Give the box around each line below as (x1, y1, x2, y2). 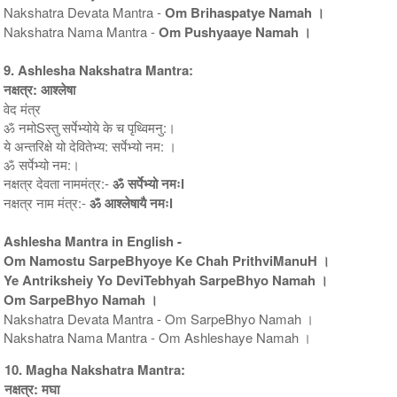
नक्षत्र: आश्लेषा (4, 79, 76, 99)
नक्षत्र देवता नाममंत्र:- (4, 173, 113, 192)
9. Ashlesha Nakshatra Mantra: (4, 59, 194, 80)
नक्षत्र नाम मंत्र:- (4, 192, 90, 212)
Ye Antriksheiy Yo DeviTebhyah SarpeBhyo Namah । (4, 269, 329, 290)
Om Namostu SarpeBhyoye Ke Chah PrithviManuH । (4, 250, 331, 270)
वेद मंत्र (4, 98, 42, 118)
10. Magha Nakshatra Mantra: (4, 359, 185, 379)
